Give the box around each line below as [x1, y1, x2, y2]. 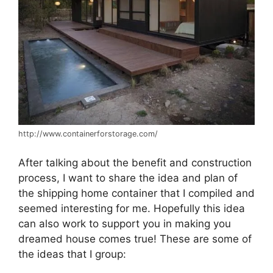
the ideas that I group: [18, 247, 126, 260]
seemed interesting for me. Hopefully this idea [18, 202, 245, 214]
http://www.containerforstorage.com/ [18, 129, 158, 139]
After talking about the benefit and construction [18, 156, 252, 169]
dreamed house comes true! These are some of [18, 232, 252, 245]
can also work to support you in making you [18, 217, 231, 230]
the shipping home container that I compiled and [18, 186, 255, 199]
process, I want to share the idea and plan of [18, 171, 238, 184]
